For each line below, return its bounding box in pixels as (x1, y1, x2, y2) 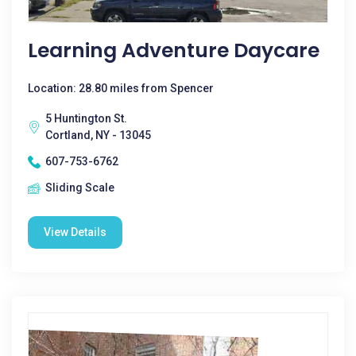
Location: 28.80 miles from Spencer (28, 82, 214, 95)
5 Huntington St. (45, 112, 127, 125)
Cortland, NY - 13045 (45, 129, 151, 141)
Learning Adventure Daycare (28, 37, 319, 64)
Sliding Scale (45, 181, 114, 194)
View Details (44, 226, 106, 238)
